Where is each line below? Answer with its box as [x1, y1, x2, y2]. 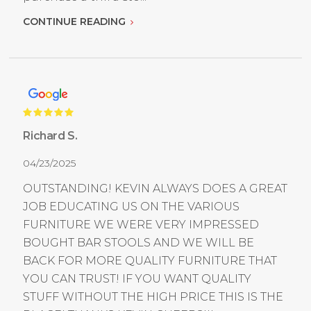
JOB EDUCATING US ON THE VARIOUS [23, 200, 240, 214]
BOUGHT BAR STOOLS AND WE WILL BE [23, 236, 255, 250]
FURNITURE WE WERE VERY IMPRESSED [23, 218, 260, 232]
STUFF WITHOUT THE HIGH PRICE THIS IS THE [23, 290, 284, 304]
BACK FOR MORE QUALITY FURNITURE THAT [23, 254, 278, 268]
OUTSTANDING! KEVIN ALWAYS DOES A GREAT [23, 182, 288, 196]
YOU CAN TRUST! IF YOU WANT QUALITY [23, 272, 252, 286]
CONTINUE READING [23, 15, 129, 28]
